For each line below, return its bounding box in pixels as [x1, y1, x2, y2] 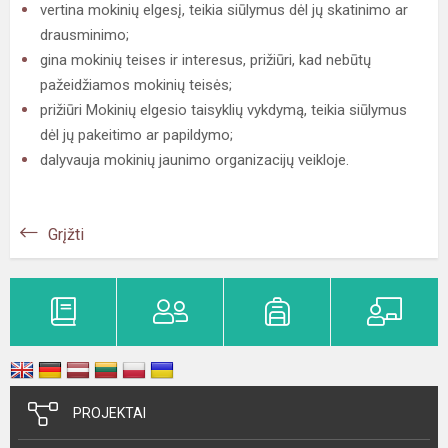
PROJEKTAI [73, 405, 146, 421]
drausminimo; [40, 26, 129, 44]
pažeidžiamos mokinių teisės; [40, 76, 232, 94]
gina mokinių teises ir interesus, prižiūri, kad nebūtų [40, 51, 371, 69]
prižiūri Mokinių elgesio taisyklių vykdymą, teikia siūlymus [40, 101, 407, 119]
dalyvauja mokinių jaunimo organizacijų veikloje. [40, 151, 349, 169]
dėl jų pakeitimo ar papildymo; [40, 126, 233, 144]
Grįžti [48, 225, 84, 244]
